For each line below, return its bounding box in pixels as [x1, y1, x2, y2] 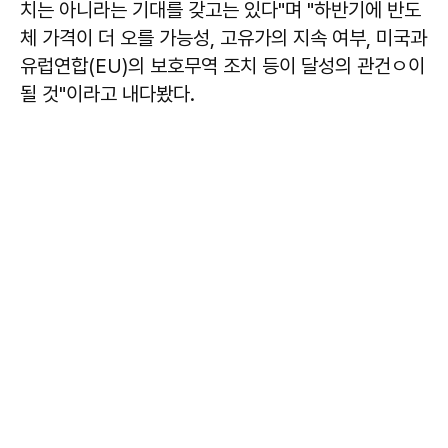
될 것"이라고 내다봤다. [20, 81, 195, 106]
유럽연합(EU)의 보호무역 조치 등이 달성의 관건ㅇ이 [20, 53, 425, 78]
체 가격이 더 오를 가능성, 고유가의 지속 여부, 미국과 [20, 25, 427, 50]
